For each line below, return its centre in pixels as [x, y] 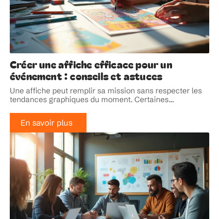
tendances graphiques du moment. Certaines [89, 100]
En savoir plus [46, 122]
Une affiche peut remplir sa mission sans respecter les [106, 91]
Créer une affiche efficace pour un [91, 64]
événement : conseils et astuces [86, 76]
